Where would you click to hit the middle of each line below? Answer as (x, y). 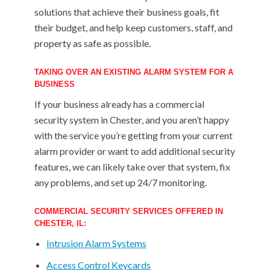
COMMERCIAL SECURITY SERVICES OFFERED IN (128, 211)
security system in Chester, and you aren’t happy (131, 120)
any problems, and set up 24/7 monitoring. (120, 182)
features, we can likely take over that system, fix (132, 167)
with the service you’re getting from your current (133, 135)
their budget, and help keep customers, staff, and (133, 27)
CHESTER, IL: (60, 223)
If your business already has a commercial (119, 104)
